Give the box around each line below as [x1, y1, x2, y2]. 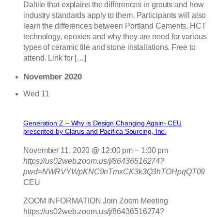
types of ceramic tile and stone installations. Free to [23, 43, 196, 52]
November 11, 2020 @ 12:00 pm [23, 146, 133, 155]
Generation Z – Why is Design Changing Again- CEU [23, 119, 182, 127]
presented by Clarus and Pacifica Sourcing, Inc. [23, 127, 167, 136]
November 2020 [23, 72, 82, 81]
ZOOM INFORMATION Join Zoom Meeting [23, 196, 168, 205]
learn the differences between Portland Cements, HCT [23, 22, 206, 31]
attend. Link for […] [23, 54, 87, 62]
